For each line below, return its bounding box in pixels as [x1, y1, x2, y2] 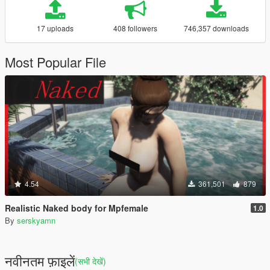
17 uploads [36, 23, 74, 33]
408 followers [113, 23, 158, 33]
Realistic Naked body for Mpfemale [5, 202, 148, 214]
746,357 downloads [183, 23, 249, 33]
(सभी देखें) [75, 255, 106, 267]
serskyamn [17, 215, 55, 226]
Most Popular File [5, 52, 106, 71]
